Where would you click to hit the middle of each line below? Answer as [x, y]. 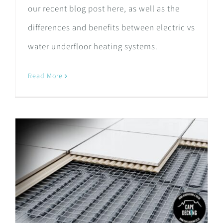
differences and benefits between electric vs [111, 28]
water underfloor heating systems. [93, 47]
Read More [45, 76]
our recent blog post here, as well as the [104, 9]
